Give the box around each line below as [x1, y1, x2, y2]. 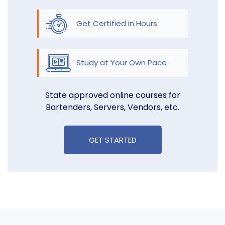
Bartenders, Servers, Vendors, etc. [46, 101, 179, 114]
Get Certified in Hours [76, 18, 157, 29]
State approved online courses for [45, 89, 180, 101]
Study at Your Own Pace [76, 57, 167, 68]
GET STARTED [88, 135, 137, 146]
